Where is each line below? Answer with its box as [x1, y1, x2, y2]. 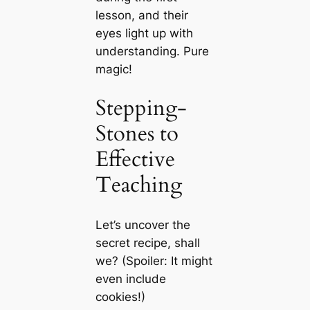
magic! [95, 62, 132, 76]
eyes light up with [95, 26, 193, 40]
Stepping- [95, 93, 187, 123]
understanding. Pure [95, 44, 209, 58]
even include [95, 272, 166, 286]
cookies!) [95, 290, 145, 304]
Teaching [95, 170, 182, 200]
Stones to [95, 119, 179, 149]
